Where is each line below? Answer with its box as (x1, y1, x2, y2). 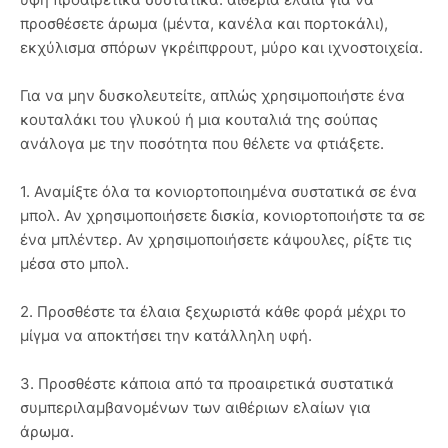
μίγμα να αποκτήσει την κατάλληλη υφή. (20, 325, 312, 345)
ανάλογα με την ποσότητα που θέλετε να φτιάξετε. (20, 133, 384, 153)
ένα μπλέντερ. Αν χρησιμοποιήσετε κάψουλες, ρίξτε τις (20, 229, 412, 249)
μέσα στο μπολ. (20, 253, 129, 273)
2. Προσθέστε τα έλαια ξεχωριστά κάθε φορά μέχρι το (20, 301, 406, 321)
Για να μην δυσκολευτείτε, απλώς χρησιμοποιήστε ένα (20, 85, 405, 105)
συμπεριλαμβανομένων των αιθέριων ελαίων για (20, 397, 371, 417)
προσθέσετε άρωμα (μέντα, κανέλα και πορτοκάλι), (20, 13, 388, 33)
